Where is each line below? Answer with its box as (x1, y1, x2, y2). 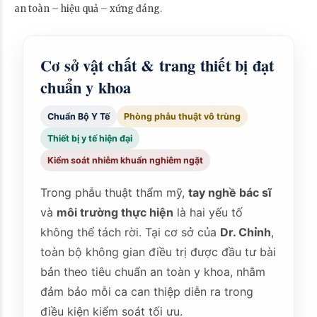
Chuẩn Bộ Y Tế (47, 110, 110, 122)
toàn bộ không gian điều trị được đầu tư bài (40, 244, 277, 259)
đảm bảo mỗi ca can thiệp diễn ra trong (40, 284, 254, 299)
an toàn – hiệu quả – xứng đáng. (14, 2, 162, 15)
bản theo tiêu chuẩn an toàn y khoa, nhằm (40, 264, 266, 279)
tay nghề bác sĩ (188, 185, 272, 200)
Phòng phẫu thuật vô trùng (124, 110, 241, 122)
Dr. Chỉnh (220, 224, 272, 239)
